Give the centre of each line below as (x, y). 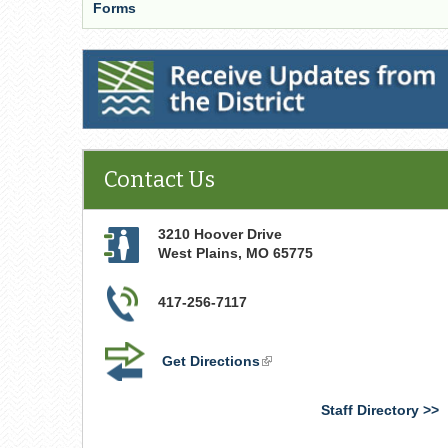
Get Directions (211, 361)
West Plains (198, 253)
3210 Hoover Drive (220, 234)
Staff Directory (369, 410)
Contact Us (159, 179)
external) (290, 399)
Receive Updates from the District (200, 62)
